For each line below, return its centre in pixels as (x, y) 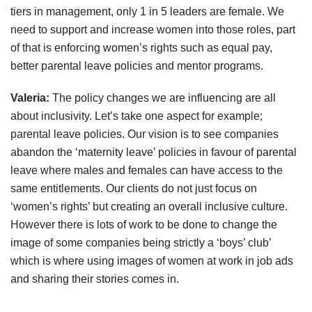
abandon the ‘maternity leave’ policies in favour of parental (154, 153)
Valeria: (30, 98)
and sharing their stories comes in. (95, 279)
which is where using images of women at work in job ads (152, 261)
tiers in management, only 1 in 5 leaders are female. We (147, 12)
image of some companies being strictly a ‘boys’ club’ (141, 243)
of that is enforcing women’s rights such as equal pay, (141, 48)
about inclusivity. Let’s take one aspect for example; (136, 116)
